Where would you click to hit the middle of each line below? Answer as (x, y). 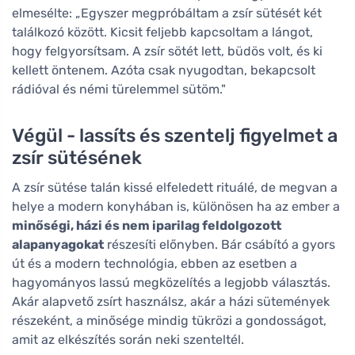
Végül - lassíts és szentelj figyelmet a (175, 135)
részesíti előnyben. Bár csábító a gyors (219, 244)
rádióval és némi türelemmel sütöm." (119, 89)
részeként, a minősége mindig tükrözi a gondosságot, (169, 320)
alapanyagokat (58, 244)
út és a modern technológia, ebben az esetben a (155, 263)
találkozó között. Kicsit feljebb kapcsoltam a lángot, (162, 32)
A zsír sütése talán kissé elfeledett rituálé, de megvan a (175, 187)
